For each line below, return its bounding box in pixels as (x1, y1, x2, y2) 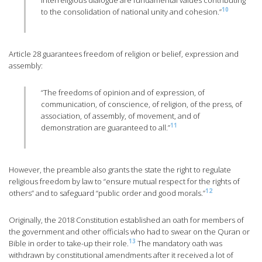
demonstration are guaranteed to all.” (41, 122, 171, 133)
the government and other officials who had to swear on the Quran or (9, 226, 250, 237)
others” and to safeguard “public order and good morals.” (9, 188, 205, 199)
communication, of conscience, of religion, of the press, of (41, 99, 243, 110)
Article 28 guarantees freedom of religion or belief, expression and (9, 49, 239, 60)
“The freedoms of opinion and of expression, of (41, 87, 205, 98)
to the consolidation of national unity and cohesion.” (41, 6, 222, 18)
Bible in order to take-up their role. (9, 238, 129, 249)
